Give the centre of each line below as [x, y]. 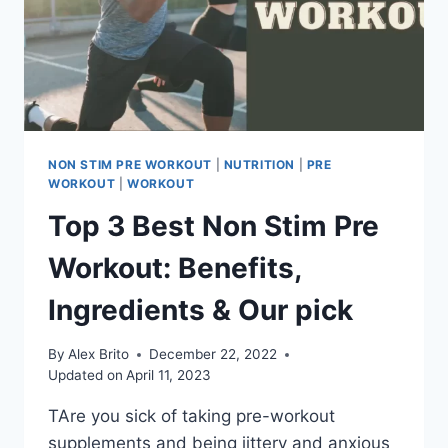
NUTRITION [259, 164]
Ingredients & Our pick [200, 309]
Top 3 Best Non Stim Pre [213, 225]
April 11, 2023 [169, 375]
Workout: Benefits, [174, 267]
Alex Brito [99, 354]
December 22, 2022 [213, 354]
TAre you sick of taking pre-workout [191, 416]
